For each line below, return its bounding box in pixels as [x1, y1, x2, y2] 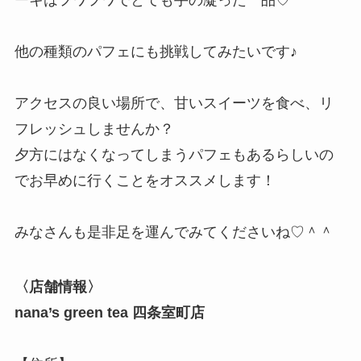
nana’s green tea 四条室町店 [14, 304, 205, 321]
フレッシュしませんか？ [14, 120, 174, 137]
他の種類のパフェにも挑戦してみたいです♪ [14, 43, 297, 60]
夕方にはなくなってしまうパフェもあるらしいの [14, 146, 334, 163]
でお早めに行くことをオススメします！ [14, 172, 276, 189]
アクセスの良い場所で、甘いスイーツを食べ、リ [14, 94, 334, 111]
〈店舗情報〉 [14, 278, 102, 295]
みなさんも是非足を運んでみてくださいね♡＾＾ [14, 223, 334, 240]
